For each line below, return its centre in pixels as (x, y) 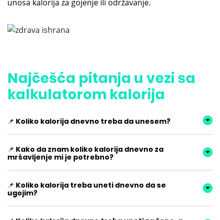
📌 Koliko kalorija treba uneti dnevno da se (87, 185)
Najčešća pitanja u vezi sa (101, 78)
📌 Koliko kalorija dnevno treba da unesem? (89, 121)
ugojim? (22, 193)
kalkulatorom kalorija (86, 94)
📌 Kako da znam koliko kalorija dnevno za (85, 149)
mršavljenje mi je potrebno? (60, 157)
